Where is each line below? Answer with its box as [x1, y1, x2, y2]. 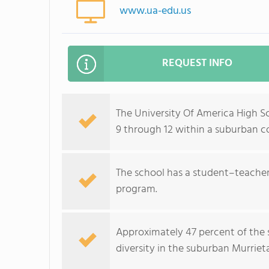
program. [116, 181, 157, 198]
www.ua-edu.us [119, 2, 192, 20]
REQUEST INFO [162, 55, 232, 72]
